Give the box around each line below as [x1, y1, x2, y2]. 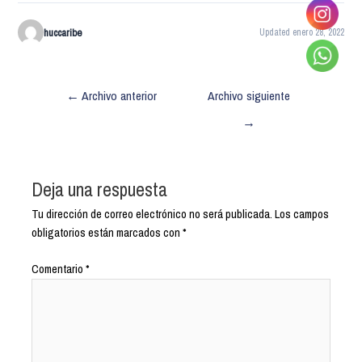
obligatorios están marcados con [32, 224, 183, 241]
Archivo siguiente [207, 86, 290, 104]
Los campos [275, 205, 330, 222]
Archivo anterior [78, 86, 157, 104]
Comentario [32, 260, 86, 277]
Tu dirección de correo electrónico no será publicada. [32, 205, 273, 222]
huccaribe [44, 25, 83, 40]
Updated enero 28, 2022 [259, 25, 344, 39]
